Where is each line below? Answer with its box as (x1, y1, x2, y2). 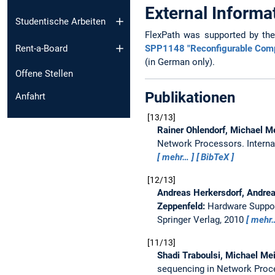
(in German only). (145, 56, 215, 68)
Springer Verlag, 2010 (157, 214, 246, 226)
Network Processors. (157, 138, 247, 150)
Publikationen (145, 89, 235, 107)
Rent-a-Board (15, 43, 68, 55)
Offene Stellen (15, 68, 73, 80)
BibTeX (201, 152, 230, 163)
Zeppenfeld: (157, 201, 207, 212)
